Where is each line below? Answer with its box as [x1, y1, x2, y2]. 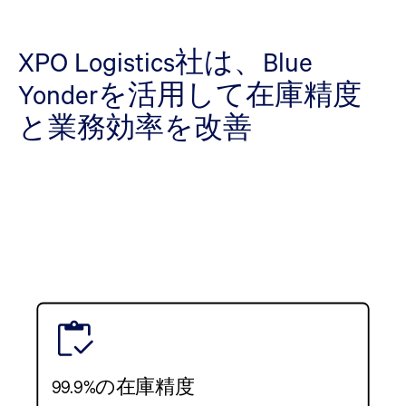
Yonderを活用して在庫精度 [18, 76, 362, 111]
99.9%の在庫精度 [51, 374, 195, 399]
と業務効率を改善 [18, 109, 252, 144]
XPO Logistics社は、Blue [18, 43, 313, 79]
